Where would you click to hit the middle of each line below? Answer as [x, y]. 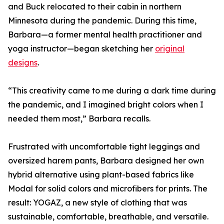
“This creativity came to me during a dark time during [112, 91]
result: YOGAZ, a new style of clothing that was [97, 203]
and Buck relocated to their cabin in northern [95, 7]
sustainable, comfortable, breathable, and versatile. [108, 217]
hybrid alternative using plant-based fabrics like [101, 175]
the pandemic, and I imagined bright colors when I [106, 105]
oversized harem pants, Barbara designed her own [106, 161]
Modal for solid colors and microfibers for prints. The [108, 189]
